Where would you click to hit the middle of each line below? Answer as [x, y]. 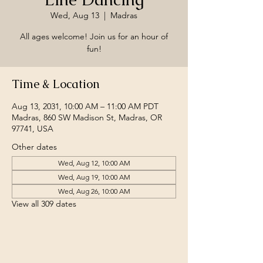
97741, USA [33, 129]
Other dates [34, 147]
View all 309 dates [44, 204]
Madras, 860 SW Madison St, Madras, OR [87, 117]
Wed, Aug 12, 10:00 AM [94, 163]
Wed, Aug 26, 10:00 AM [94, 191]
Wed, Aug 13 [75, 15]
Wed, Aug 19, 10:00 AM [94, 177]
